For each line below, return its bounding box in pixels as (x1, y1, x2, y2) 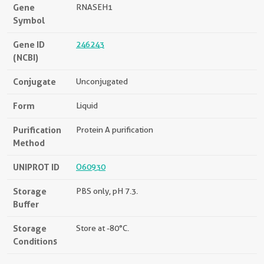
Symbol (13, 15, 45, 26)
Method (13, 137, 45, 148)
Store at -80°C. (76, 223, 129, 233)
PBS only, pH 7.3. (76, 186, 138, 196)
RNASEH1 (76, 2, 113, 12)
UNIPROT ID (13, 161, 60, 173)
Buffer (13, 199, 39, 210)
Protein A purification (76, 125, 153, 134)
